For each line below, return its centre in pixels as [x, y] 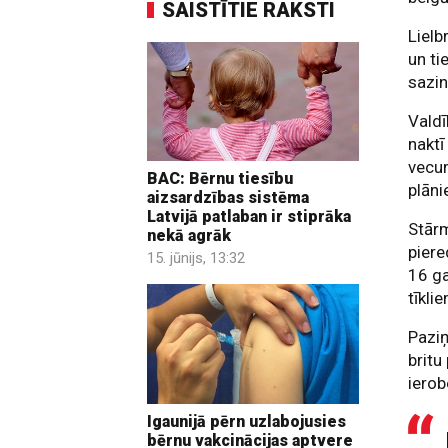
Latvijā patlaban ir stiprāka [249, 217]
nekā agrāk [189, 236]
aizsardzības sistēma [228, 198]
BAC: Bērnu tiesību [220, 179]
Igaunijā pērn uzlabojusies [246, 421]
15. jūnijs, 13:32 [196, 258]
